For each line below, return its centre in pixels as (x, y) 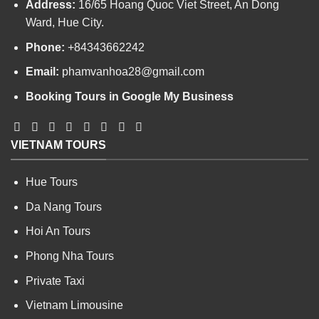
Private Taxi (55, 281)
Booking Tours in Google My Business (129, 96)
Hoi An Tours (58, 231)
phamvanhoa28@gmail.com (133, 72)
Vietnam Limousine (74, 305)
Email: (43, 72)
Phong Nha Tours (69, 256)
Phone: (46, 47)
